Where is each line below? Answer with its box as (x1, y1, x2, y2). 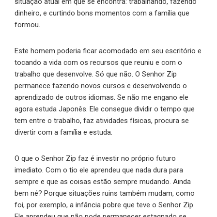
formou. (15, 20, 40, 30)
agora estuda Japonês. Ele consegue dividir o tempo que (15, 105, 195, 114)
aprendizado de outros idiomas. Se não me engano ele (15, 93, 188, 102)
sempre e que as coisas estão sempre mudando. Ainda (15, 177, 191, 186)
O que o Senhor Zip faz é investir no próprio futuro (15, 154, 176, 163)
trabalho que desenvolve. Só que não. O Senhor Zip (15, 70, 177, 79)
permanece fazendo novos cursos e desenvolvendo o (15, 81, 187, 91)
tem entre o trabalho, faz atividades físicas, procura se (15, 116, 189, 125)
